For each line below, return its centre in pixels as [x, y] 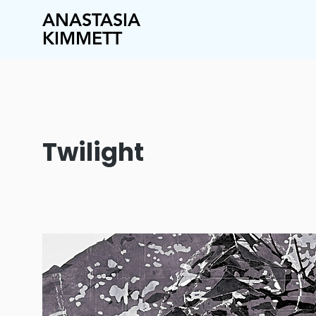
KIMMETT [82, 38]
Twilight [93, 152]
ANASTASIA [91, 20]
